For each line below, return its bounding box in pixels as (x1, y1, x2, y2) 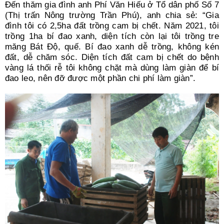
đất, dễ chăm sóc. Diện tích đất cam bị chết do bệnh (4, 52, 219, 62)
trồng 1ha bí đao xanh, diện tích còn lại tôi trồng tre (4, 31, 219, 41)
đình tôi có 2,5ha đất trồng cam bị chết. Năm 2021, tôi (4, 20, 219, 30)
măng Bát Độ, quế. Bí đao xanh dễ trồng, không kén (4, 41, 219, 51)
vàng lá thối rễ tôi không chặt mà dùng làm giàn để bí (4, 62, 219, 72)
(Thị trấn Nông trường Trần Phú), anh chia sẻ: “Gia (4, 10, 219, 20)
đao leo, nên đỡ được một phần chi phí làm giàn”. (4, 73, 196, 83)
